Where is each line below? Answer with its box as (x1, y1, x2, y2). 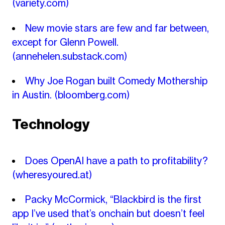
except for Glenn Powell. (12, 36, 119, 48)
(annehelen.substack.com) (12, 50, 127, 62)
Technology (12, 115, 90, 133)
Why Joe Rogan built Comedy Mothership (25, 75, 207, 87)
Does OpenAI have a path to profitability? (25, 154, 208, 167)
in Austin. (12, 89, 54, 101)
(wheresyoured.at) (12, 168, 92, 181)
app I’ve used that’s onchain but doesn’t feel (12, 207, 204, 220)
